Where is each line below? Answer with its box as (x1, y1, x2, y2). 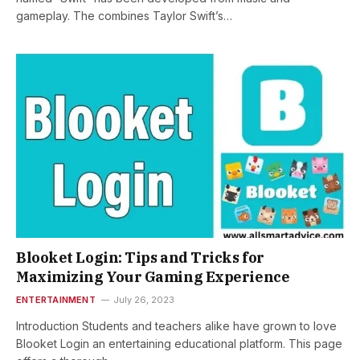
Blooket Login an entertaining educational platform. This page (16, 337, 342, 351)
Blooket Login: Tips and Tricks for (16, 248, 264, 268)
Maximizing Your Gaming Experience (16, 268, 290, 287)
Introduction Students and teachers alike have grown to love (16, 319, 337, 333)
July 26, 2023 (112, 294, 174, 306)
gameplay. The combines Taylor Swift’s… (16, 8, 232, 22)
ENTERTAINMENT (16, 294, 96, 306)
